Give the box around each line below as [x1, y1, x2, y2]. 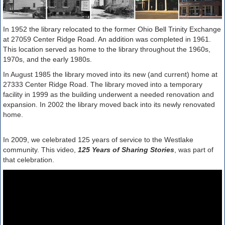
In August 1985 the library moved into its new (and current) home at [3, 70, 217, 79]
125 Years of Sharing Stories [78, 146, 174, 154]
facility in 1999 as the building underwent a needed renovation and [3, 90, 214, 99]
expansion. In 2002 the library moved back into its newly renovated [3, 100, 215, 109]
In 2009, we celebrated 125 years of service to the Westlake [3, 136, 193, 144]
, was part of [174, 146, 213, 154]
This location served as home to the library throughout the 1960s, [3, 45, 210, 54]
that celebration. [3, 156, 54, 164]
